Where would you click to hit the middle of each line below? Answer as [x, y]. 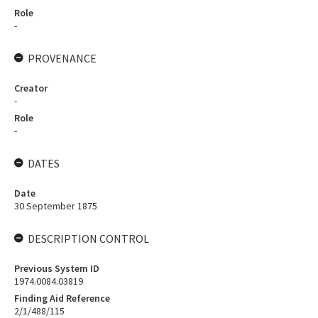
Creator [31, 88]
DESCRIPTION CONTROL [88, 238]
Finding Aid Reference [62, 298]
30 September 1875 [56, 206]
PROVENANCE [62, 58]
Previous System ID [57, 268]
